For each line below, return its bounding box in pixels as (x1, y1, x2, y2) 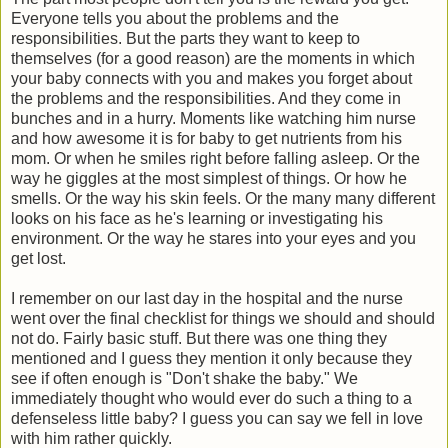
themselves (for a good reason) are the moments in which (11, 50, 415, 68)
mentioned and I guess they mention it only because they (11, 350, 412, 368)
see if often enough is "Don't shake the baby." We (11, 370, 358, 388)
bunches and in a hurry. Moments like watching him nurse (11, 110, 416, 128)
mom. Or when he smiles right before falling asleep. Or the (11, 150, 420, 168)
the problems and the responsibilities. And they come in (11, 90, 401, 108)
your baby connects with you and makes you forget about (11, 70, 412, 88)
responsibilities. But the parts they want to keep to (11, 30, 360, 48)
